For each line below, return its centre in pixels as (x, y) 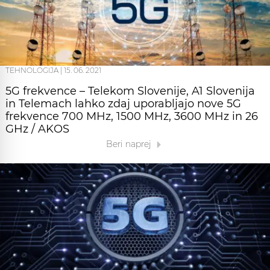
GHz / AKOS (37, 129)
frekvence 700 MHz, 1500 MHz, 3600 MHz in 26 (132, 117)
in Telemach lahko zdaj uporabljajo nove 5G (123, 104)
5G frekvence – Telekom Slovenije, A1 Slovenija (130, 91)
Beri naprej (130, 144)
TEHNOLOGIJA (32, 71)
